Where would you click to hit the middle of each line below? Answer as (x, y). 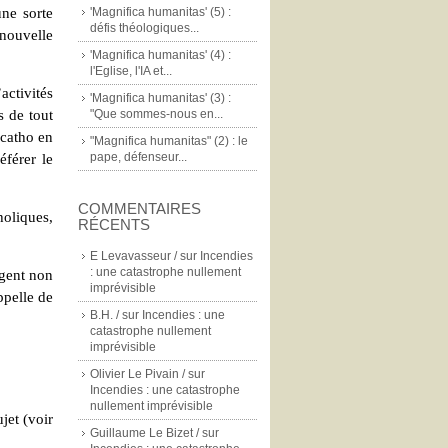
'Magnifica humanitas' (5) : (160, 12)
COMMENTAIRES (139, 208)
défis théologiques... (144, 28)
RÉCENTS (114, 224)
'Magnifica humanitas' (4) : (160, 55)
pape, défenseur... (138, 157)
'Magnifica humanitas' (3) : (160, 98)
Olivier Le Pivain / (137, 374)
